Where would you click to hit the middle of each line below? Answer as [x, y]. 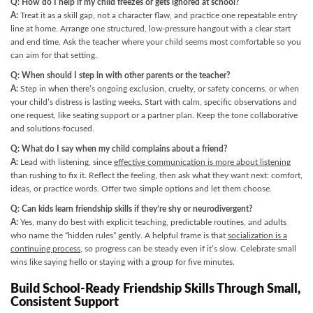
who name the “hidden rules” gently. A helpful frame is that [119, 235]
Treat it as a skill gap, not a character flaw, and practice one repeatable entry [158, 15]
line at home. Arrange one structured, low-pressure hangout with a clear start [151, 29]
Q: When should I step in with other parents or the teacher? [121, 75]
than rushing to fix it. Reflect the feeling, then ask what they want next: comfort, [156, 175]
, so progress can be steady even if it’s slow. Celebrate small [188, 249]
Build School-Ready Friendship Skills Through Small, [155, 289]
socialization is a [257, 235]
